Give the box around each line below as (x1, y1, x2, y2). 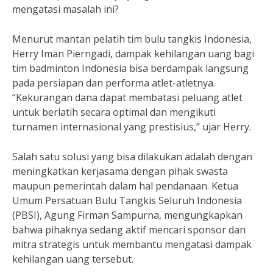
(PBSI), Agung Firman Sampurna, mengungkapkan (12, 208, 243, 222)
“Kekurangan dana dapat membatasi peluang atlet (12, 91, 243, 104)
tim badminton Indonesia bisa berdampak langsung (12, 62, 249, 75)
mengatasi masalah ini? (12, 2, 119, 16)
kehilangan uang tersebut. (12, 252, 133, 266)
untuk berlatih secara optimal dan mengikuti (12, 105, 216, 119)
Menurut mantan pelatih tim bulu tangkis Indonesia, (12, 32, 252, 46)
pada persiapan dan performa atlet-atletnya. (12, 76, 215, 90)
